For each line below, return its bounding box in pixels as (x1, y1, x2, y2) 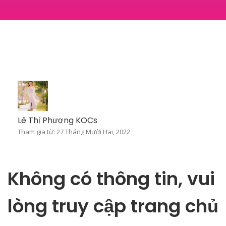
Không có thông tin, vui (8, 166, 215, 192)
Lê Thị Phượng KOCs (18, 115, 97, 126)
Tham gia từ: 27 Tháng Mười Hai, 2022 (18, 127, 130, 136)
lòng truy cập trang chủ (8, 193, 218, 219)
